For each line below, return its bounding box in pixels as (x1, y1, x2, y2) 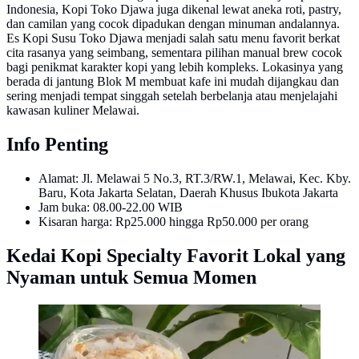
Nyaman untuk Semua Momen (6, 266, 256, 288)
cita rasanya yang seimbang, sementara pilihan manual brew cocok (6, 46, 342, 60)
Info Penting (6, 133, 108, 155)
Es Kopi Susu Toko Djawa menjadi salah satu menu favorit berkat (6, 31, 340, 46)
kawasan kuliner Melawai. (6, 103, 139, 118)
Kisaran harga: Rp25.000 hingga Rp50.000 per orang (38, 214, 309, 228)
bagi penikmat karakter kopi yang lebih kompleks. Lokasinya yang (6, 60, 343, 75)
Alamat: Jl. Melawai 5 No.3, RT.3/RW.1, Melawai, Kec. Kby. (38, 171, 351, 185)
